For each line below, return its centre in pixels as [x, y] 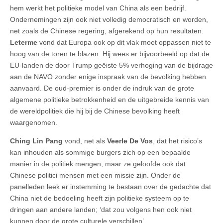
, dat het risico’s [177, 141]
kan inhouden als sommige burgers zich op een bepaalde [100, 153]
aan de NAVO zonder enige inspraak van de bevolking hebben [108, 77]
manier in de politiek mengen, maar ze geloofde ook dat [98, 164]
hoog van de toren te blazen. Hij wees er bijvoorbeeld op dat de [110, 54]
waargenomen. [34, 123]
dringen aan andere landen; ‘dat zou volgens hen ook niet [101, 210]
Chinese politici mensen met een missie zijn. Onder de [95, 175]
